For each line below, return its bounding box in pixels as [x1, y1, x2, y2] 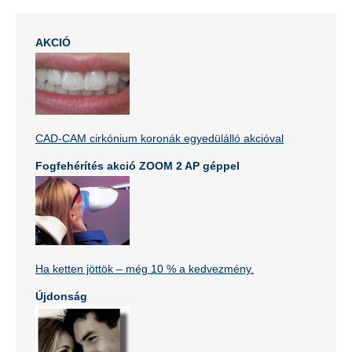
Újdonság [35, 290, 87, 302]
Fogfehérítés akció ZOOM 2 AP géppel [35, 159, 240, 172]
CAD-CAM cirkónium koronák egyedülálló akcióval [35, 132, 284, 145]
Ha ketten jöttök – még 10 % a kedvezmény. [35, 262, 254, 275]
